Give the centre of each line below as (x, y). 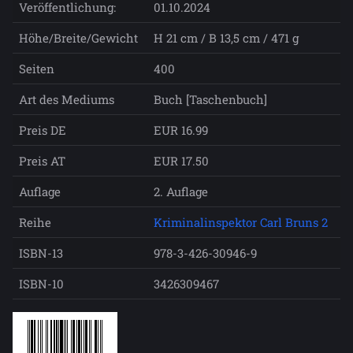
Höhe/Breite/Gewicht (78, 38)
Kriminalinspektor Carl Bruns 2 (241, 223)
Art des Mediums (67, 100)
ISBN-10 (41, 284)
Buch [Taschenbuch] (210, 100)
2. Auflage (181, 192)
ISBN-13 (41, 253)
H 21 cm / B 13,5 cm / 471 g (226, 38)
